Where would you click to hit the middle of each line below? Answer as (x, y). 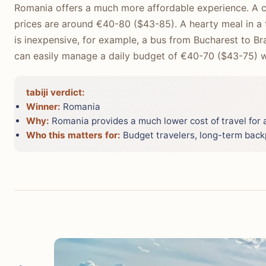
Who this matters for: (73, 135)
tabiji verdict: (56, 93)
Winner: (43, 107)
